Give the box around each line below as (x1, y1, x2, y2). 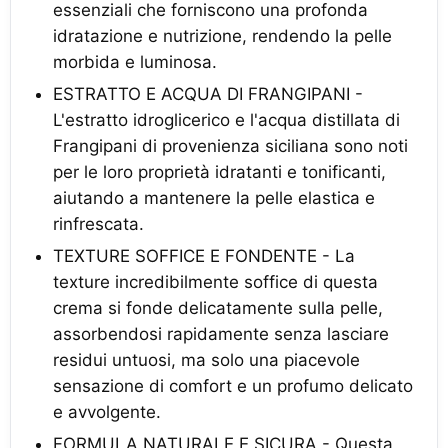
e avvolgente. (53, 401, 161, 422)
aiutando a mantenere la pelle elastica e (53, 187, 375, 208)
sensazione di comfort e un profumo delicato (53, 375, 413, 396)
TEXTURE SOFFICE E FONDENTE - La (53, 245, 355, 266)
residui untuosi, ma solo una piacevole (53, 349, 360, 370)
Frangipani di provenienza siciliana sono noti (53, 135, 408, 156)
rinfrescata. (53, 213, 144, 234)
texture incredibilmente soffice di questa (53, 271, 378, 292)
